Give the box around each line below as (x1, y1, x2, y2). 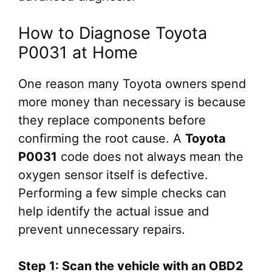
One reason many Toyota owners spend (18, 76, 246, 91)
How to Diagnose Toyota (18, 23, 207, 43)
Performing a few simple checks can (18, 186, 226, 200)
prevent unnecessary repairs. (18, 222, 185, 237)
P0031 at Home (18, 42, 138, 63)
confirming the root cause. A (18, 131, 185, 146)
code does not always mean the (57, 149, 243, 164)
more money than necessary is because (18, 95, 246, 109)
